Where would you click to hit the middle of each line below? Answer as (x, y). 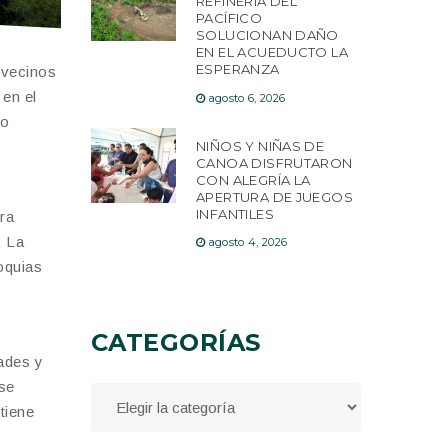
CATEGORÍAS (176, 343)
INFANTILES (235, 213)
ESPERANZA (238, 69)
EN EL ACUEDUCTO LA (272, 52)
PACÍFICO (229, 18)
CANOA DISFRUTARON (274, 162)
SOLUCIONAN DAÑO (267, 35)
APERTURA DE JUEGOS (275, 196)
